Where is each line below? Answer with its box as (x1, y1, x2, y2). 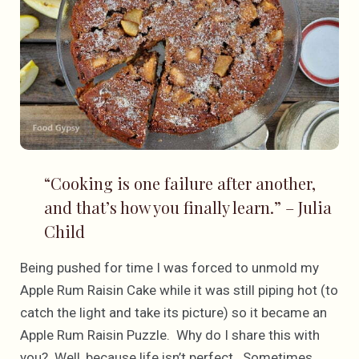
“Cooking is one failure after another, (44, 172, 316, 195)
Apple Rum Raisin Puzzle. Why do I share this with (20, 327, 320, 344)
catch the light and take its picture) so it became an (20, 305, 327, 321)
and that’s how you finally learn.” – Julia (44, 196, 332, 219)
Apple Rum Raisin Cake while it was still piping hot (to (20, 282, 338, 299)
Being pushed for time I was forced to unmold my (20, 260, 319, 276)
